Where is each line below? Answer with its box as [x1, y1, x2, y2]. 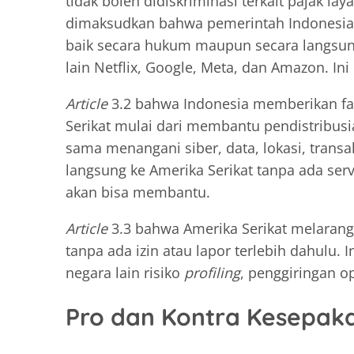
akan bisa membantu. [66, 182, 210, 201]
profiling [184, 262, 240, 282]
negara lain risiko [66, 262, 184, 282]
